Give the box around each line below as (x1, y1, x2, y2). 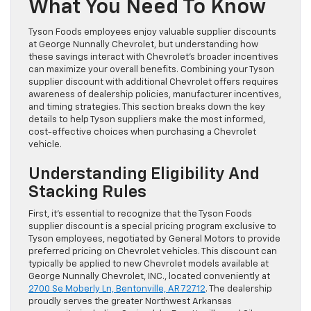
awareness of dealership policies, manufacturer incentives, (28, 90, 281, 99)
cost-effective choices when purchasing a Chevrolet (28, 127, 256, 137)
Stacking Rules (28, 183, 146, 201)
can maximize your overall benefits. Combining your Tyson (28, 65, 274, 74)
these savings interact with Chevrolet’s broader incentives (28, 52, 278, 62)
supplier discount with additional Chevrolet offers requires (28, 77, 278, 87)
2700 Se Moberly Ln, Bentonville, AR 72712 (28, 284, 205, 294)
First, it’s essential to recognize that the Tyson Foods (28, 209, 252, 219)
